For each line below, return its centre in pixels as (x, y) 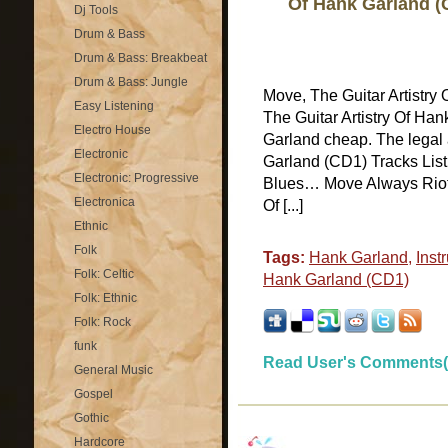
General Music (113, 370)
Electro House (112, 130)
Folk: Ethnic (105, 298)
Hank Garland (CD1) (336, 279)
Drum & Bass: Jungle (131, 82)
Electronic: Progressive (136, 178)
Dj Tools (96, 10)
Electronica (104, 202)
